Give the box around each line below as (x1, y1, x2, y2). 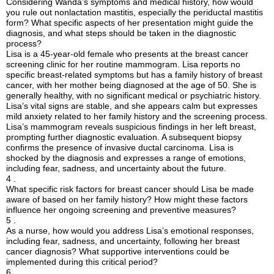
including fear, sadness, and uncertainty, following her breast (6, 236, 240, 246)
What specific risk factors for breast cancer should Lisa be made (6, 184, 254, 194)
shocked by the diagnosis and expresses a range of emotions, (6, 153, 246, 163)
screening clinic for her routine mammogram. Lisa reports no (6, 59, 241, 70)
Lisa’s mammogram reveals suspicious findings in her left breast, (6, 122, 257, 132)
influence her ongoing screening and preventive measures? (6, 205, 237, 215)
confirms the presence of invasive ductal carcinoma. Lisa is (6, 143, 234, 153)
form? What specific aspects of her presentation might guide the (6, 18, 254, 28)
